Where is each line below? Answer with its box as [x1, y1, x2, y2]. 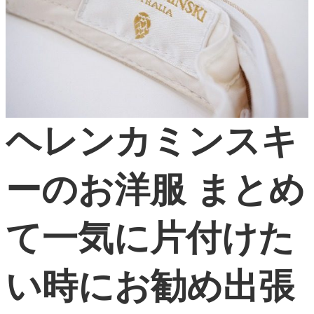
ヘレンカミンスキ [6, 121, 297, 162]
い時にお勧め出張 [6, 266, 294, 307]
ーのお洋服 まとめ [6, 170, 305, 210]
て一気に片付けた [6, 218, 294, 259]
